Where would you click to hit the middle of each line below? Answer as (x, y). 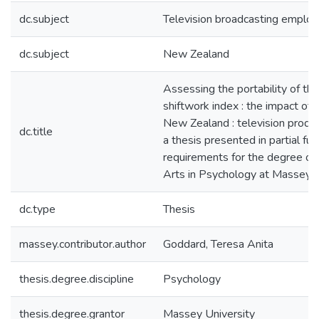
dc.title (36, 132)
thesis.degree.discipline (77, 279)
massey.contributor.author (83, 244)
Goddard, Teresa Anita (218, 244)
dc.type (37, 209)
